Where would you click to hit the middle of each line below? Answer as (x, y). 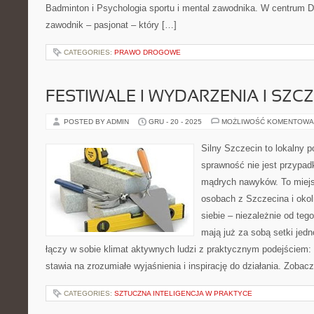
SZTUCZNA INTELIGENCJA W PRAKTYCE (183, 293)
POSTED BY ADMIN (97, 122)
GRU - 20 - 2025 (175, 122)
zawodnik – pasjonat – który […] (111, 25)
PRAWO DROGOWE (148, 52)
